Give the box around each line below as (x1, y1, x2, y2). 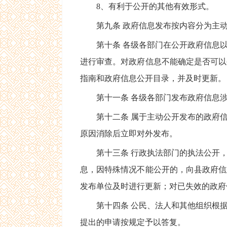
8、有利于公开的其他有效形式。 (80, 2, 214, 11)
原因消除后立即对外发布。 (80, 129, 177, 138)
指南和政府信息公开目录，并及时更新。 (80, 74, 226, 83)
